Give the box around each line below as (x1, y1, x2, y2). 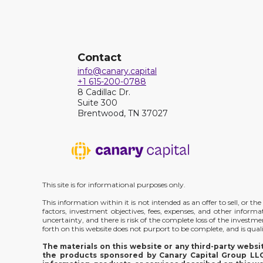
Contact (77, 51, 122, 64)
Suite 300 (77, 97, 117, 108)
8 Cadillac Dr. (77, 87, 130, 97)
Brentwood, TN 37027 (77, 108, 168, 119)
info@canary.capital (77, 66, 157, 76)
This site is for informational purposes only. (42, 180, 186, 189)
